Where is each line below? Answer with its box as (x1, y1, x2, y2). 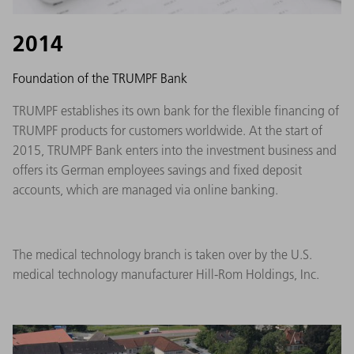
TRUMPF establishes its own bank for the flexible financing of (13, 103, 339, 119)
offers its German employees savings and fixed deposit (13, 162, 302, 179)
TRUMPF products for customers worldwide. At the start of (13, 122, 322, 139)
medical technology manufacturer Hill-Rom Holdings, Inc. (13, 266, 319, 283)
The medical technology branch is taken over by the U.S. (13, 247, 312, 263)
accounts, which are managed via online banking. (13, 182, 278, 198)
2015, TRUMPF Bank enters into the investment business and (13, 142, 337, 159)
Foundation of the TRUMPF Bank (13, 70, 187, 87)
